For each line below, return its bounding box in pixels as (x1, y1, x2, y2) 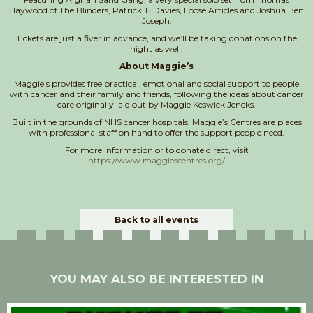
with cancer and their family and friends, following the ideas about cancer (9, 88, 304, 99)
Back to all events (115, 214, 198, 225)
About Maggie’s (119, 60, 194, 71)
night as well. (130, 43, 183, 54)
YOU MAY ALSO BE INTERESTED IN (50, 271, 263, 286)
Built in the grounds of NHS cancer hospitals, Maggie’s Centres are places (11, 116, 302, 127)
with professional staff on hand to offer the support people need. (29, 126, 284, 138)
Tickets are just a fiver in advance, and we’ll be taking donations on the (16, 32, 297, 43)
